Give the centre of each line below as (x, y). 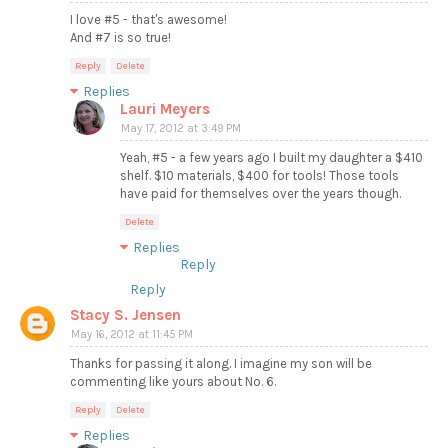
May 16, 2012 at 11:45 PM (132, 335)
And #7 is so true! (120, 38)
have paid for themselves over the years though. (260, 194)
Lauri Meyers (165, 109)
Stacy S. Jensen (125, 315)
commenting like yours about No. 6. (173, 382)
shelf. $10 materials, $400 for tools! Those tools (259, 176)
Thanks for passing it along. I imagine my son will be (221, 364)
